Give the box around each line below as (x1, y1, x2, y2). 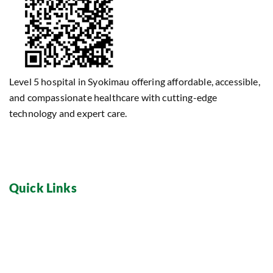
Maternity (128, 246, 171, 257)
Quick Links (9, 180, 77, 195)
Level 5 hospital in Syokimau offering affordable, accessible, (9, 76, 260, 87)
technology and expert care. (9, 107, 127, 119)
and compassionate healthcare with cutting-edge (9, 91, 218, 103)
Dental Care (128, 221, 179, 232)
